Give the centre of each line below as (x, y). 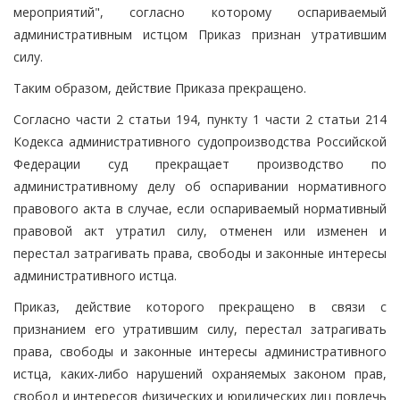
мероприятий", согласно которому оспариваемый (200, 12)
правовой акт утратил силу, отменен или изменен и (200, 230)
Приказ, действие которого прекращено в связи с (200, 306)
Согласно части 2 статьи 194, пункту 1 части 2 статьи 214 (200, 119)
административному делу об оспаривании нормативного (200, 186)
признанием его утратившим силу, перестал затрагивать (200, 329)
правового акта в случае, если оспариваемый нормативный (200, 208)
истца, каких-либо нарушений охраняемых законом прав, (200, 373)
